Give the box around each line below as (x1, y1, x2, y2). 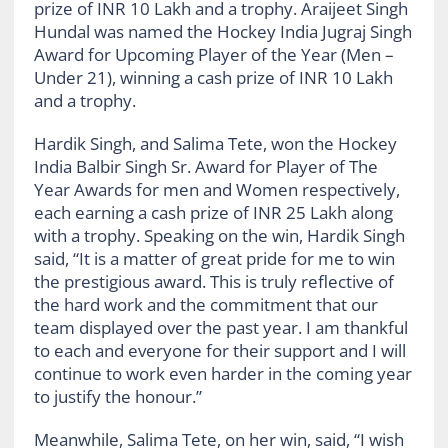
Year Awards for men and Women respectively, (33, 177, 400, 201)
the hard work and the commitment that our (33, 292, 378, 316)
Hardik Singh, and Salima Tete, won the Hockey (33, 131, 397, 155)
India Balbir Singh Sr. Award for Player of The (33, 154, 378, 178)
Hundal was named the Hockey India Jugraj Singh (33, 19, 412, 43)
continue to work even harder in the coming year (33, 361, 412, 385)
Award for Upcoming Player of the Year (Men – (33, 42, 394, 66)
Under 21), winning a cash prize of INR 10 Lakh (33, 65, 393, 89)
